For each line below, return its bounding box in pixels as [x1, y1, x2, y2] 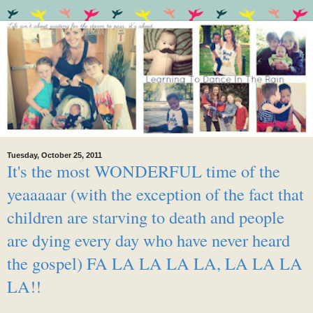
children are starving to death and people [7, 205, 284, 228]
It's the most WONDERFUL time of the [7, 159, 280, 182]
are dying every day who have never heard [7, 228, 290, 252]
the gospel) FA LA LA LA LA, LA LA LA [7, 251, 303, 275]
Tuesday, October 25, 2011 [7, 150, 102, 159]
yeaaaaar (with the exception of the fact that [7, 182, 304, 205]
